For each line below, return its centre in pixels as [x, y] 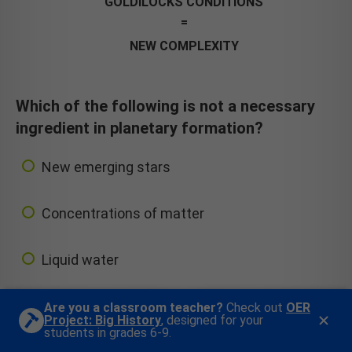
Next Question [184, 332]
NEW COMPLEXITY [184, 46]
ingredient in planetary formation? [139, 128]
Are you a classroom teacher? [134, 308]
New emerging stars [106, 167]
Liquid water [80, 259]
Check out [255, 308]
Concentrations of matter [123, 213]
